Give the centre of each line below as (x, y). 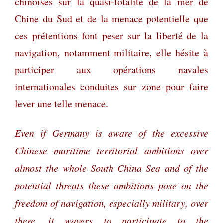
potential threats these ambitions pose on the (111, 185)
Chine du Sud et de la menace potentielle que (111, 18)
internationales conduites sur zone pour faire (111, 86)
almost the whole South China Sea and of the (111, 167)
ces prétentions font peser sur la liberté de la (111, 35)
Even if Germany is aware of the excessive (111, 133)
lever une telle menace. (61, 103)
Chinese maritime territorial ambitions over (111, 150)
